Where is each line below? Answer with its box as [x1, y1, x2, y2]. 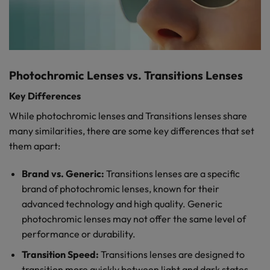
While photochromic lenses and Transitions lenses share [9, 109, 247, 122]
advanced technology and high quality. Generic [21, 197, 222, 210]
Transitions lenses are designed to [98, 248, 245, 261]
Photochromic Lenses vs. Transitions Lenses [9, 68, 243, 83]
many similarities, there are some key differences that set [9, 124, 254, 137]
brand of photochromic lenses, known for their [21, 182, 219, 195]
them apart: [9, 139, 60, 152]
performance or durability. [21, 227, 136, 240]
